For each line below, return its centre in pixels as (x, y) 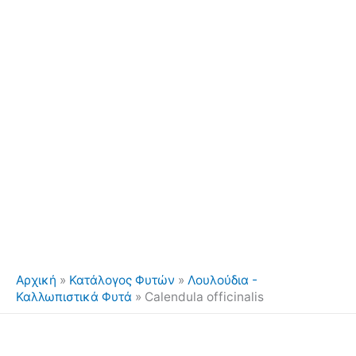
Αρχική (36, 280)
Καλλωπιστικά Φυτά (74, 296)
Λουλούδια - (222, 280)
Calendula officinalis (204, 296)
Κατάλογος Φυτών (122, 280)
